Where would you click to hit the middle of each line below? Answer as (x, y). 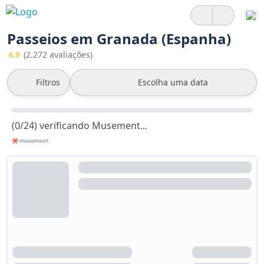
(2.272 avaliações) (58, 55)
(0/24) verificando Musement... (80, 126)
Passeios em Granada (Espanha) (119, 39)
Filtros (48, 82)
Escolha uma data (173, 82)
